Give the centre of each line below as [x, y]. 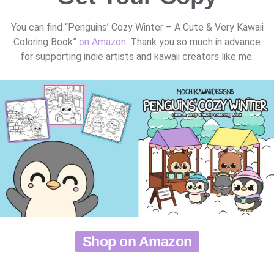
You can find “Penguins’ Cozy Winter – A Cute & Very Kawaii [137, 27]
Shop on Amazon [137, 241]
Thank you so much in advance [195, 42]
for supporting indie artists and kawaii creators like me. [137, 56]
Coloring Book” [46, 42]
